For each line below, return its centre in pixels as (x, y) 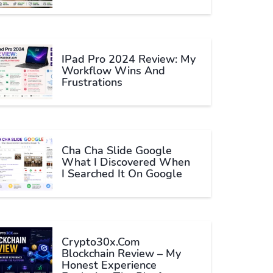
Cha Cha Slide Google (117, 151)
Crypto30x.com (101, 242)
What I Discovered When (126, 162)
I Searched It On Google (122, 174)
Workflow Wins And (113, 71)
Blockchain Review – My (121, 253)
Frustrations (92, 82)
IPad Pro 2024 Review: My (129, 59)
